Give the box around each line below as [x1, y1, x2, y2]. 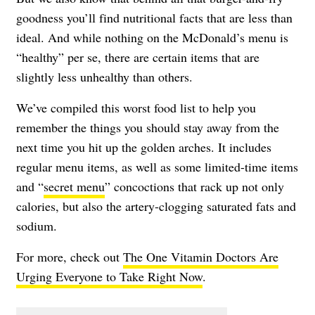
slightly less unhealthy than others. [16, 67, 193, 85]
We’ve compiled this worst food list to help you [16, 98, 256, 116]
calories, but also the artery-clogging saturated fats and [16, 197, 296, 214]
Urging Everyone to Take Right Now [16, 267, 202, 285]
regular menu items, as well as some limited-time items [16, 157, 298, 175]
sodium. [16, 217, 57, 234]
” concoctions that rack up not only [105, 177, 284, 195]
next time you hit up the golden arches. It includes [16, 138, 271, 155]
